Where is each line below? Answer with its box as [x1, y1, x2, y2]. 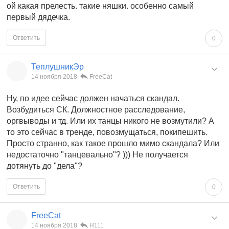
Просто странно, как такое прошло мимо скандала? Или [7, 139, 219, 148]
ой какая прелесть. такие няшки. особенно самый [7, 2, 194, 11]
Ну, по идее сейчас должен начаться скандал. [7, 94, 179, 103]
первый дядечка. [7, 13, 70, 22]
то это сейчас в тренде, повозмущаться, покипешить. [7, 128, 208, 137]
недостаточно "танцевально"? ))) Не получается [7, 150, 188, 159]
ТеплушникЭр [31, 62, 84, 72]
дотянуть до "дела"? [7, 162, 82, 171]
